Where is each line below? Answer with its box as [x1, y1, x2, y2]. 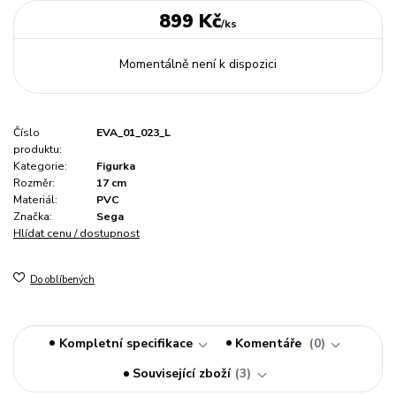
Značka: [13, 209, 52, 224]
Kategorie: [13, 158, 67, 173]
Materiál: [13, 192, 57, 207]
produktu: [13, 141, 62, 156]
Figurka [96, 158, 135, 173]
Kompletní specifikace [58, 334, 193, 352]
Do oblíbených [30, 272, 95, 286]
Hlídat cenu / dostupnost [13, 225, 140, 240]
